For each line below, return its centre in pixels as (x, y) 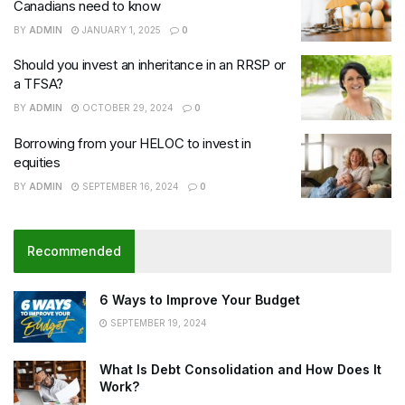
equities (37, 162)
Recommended (74, 251)
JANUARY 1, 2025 (120, 29)
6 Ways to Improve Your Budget (200, 300)
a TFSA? (38, 84)
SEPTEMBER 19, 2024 (157, 323)
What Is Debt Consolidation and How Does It (240, 370)
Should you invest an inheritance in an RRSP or (150, 65)
